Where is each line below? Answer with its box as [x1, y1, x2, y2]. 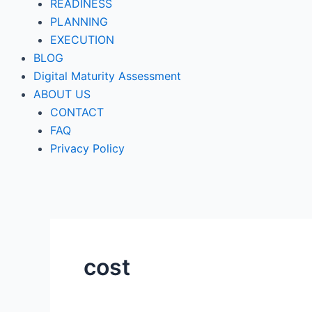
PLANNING [50, 15, 108, 29]
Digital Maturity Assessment [33, 69, 181, 83]
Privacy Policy [50, 141, 125, 155]
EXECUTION [50, 33, 114, 47]
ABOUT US [33, 87, 91, 101]
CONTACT [50, 105, 104, 119]
